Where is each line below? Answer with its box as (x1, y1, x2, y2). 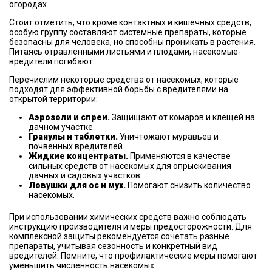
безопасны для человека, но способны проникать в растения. (9, 37, 256, 47)
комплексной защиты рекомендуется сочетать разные (9, 231, 229, 241)
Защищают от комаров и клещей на (112, 112, 255, 122)
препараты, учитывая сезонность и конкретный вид (9, 241, 217, 251)
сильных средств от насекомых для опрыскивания (29, 161, 231, 171)
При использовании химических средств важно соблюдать (9, 212, 246, 222)
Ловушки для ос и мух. (29, 180, 126, 190)
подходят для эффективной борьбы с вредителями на (9, 84, 228, 94)
